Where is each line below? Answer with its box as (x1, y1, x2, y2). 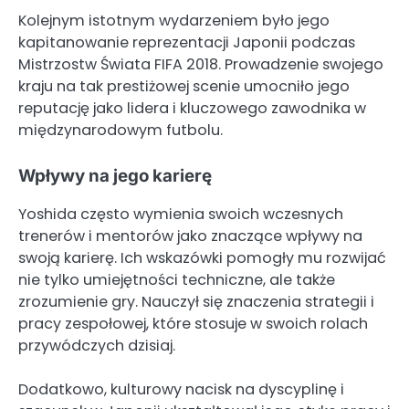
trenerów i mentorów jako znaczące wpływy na (18, 225, 362, 246)
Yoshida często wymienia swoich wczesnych (18, 203, 343, 225)
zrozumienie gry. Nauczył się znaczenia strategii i (18, 290, 374, 312)
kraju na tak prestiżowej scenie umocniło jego (18, 75, 350, 97)
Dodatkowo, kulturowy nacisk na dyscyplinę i (18, 378, 344, 400)
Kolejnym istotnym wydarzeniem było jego (18, 9, 330, 31)
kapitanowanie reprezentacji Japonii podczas (18, 31, 355, 53)
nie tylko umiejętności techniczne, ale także (18, 268, 335, 290)
